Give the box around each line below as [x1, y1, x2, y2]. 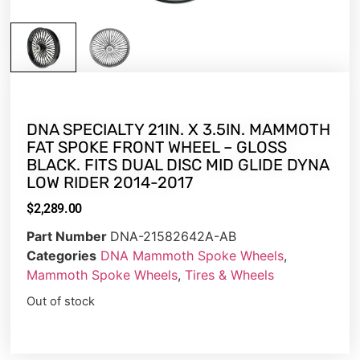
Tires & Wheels [185, 266, 275, 283]
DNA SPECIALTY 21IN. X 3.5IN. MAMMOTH [27, 119, 331, 139]
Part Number [27, 227, 111, 244]
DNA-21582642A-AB [110, 227, 237, 244]
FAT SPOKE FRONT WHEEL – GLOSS [27, 137, 288, 157]
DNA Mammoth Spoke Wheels [100, 247, 284, 264]
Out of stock [27, 293, 96, 309]
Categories [27, 247, 97, 264]
